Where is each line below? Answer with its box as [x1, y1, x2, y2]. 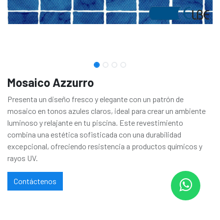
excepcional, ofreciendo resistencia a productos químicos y [7, 141, 202, 151]
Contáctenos [14, 176, 56, 186]
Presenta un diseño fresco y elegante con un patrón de [7, 94, 184, 104]
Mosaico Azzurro [7, 75, 94, 89]
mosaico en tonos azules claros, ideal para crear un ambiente [7, 106, 206, 115]
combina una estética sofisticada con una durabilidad [7, 130, 181, 139]
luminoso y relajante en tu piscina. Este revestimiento [7, 118, 183, 127]
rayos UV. [7, 153, 38, 163]
